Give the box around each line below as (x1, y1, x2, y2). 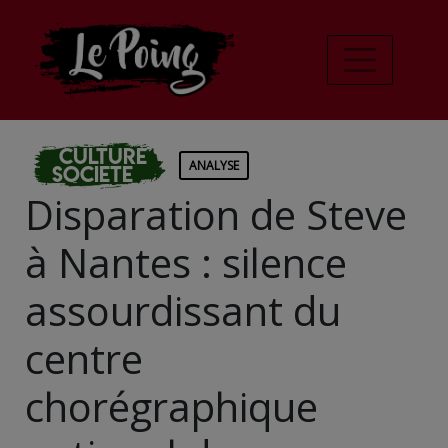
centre (25, 330, 143, 386)
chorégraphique (25, 378, 318, 434)
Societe (52, 160, 133, 188)
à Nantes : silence (25, 234, 347, 290)
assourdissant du (25, 282, 341, 338)
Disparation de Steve (25, 186, 407, 242)
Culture (59, 142, 147, 170)
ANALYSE (189, 156, 239, 174)
